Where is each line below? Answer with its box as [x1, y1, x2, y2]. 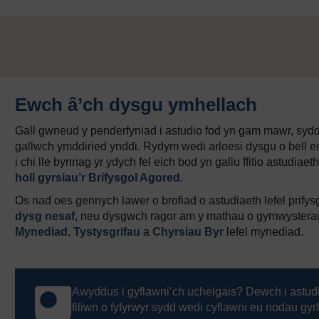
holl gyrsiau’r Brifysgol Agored [15, 172, 180, 184]
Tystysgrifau [73, 226, 140, 239]
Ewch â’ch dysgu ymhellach [15, 94, 257, 116]
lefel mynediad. [224, 226, 303, 239]
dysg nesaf [15, 210, 75, 223]
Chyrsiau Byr [152, 226, 224, 239]
